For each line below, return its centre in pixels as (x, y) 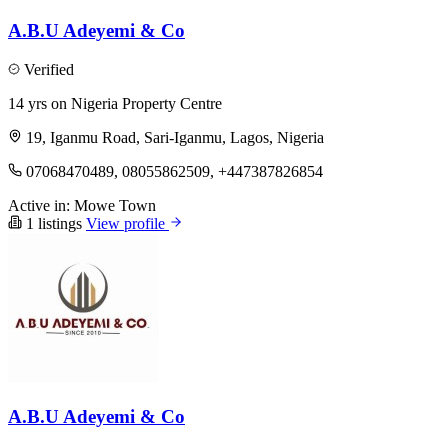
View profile (127, 223)
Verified (47, 69)
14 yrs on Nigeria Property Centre (115, 103)
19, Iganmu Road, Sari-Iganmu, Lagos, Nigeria (175, 137)
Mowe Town (115, 205)
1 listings (54, 223)
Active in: (39, 205)
